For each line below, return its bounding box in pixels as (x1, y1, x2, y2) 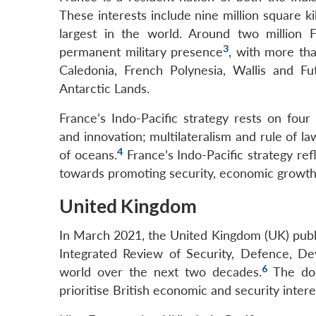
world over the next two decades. (59, 265, 262, 280)
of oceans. (59, 147, 117, 163)
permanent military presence (59, 44, 223, 60)
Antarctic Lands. (59, 81, 150, 97)
